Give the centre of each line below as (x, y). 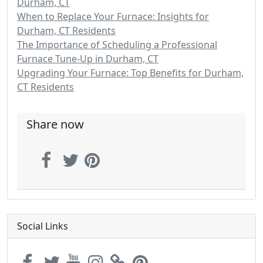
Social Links (43, 226)
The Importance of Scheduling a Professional (117, 45)
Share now (55, 124)
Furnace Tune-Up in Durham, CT (88, 59)
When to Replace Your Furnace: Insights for (113, 16)
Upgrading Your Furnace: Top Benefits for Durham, (130, 73)
